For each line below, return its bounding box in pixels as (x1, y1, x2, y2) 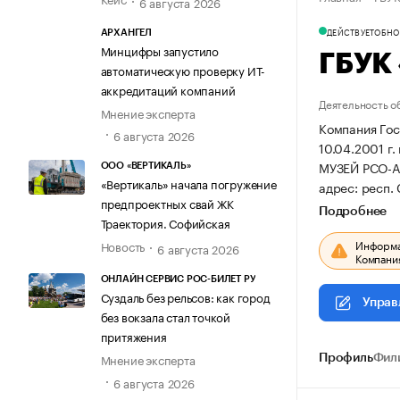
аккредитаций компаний (100, 79, 236, 98)
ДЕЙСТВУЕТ (327, 25, 375, 37)
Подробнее (319, 205, 387, 218)
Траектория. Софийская (100, 213, 230, 232)
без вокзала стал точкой (100, 307, 230, 326)
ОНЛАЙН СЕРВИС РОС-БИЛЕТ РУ (100, 274, 256, 285)
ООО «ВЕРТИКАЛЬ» (100, 161, 191, 171)
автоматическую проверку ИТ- (100, 60, 266, 79)
